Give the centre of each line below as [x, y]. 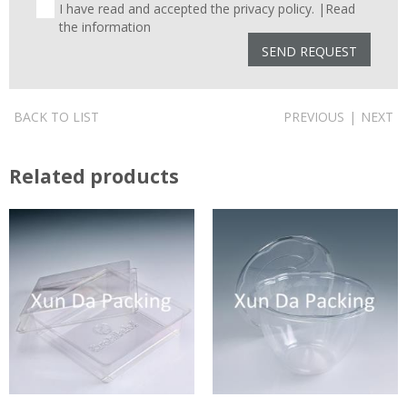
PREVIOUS [314, 116]
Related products [94, 176]
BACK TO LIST [56, 116]
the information [105, 26]
